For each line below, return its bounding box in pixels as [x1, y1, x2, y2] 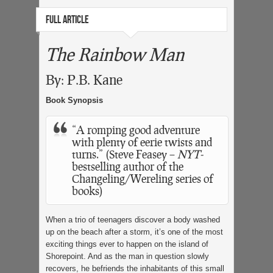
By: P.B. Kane [46, 71, 122, 88]
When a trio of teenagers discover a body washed [46, 214, 220, 224]
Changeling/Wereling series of [72, 171, 213, 185]
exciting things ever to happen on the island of [46, 239, 208, 249]
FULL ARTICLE [46, 13, 89, 26]
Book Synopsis [46, 95, 103, 105]
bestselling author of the [72, 159, 183, 173]
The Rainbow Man [46, 43, 184, 65]
